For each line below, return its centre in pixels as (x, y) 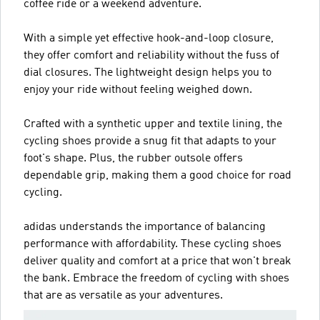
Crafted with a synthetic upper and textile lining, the (153, 124)
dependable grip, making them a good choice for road (157, 175)
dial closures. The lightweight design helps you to (147, 72)
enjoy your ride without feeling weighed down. (138, 90)
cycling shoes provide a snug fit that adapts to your (150, 141)
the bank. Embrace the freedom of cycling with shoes (156, 278)
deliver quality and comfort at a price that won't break (157, 261)
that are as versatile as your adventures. (123, 295)
